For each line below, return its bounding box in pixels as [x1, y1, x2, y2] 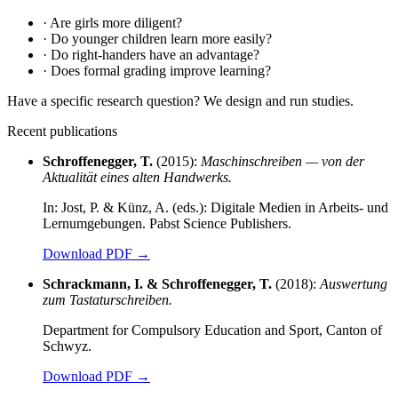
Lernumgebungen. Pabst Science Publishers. [43, 216, 291, 232]
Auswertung [320, 276, 387, 292]
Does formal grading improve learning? [47, 63, 271, 79]
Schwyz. [43, 338, 92, 354]
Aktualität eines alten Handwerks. [43, 170, 232, 186]
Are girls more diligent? [47, 15, 182, 31]
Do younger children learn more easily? [47, 31, 272, 47]
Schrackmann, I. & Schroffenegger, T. [43, 276, 272, 292]
